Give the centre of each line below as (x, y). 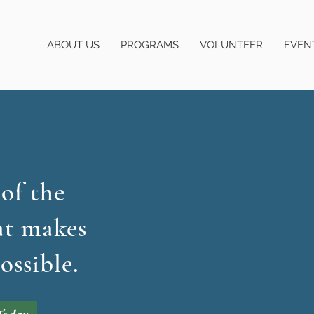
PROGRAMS (149, 45)
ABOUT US (73, 45)
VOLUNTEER (231, 45)
